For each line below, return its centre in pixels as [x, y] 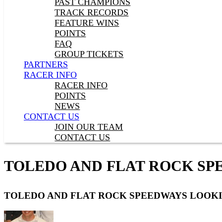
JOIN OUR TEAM [89, 127]
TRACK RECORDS [92, 12]
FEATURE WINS [87, 23]
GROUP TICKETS [89, 54]
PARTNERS [46, 64]
